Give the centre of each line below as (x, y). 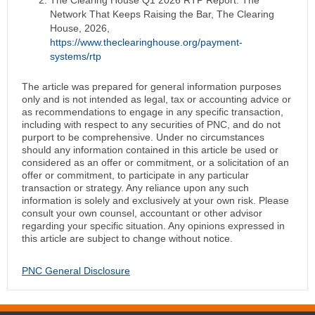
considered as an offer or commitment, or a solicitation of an (155, 163)
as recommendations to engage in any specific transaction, (153, 112)
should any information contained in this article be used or (150, 150)
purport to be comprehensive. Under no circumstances (143, 137)
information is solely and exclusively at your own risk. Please (155, 201)
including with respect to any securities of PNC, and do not (151, 125)
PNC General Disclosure (76, 271)
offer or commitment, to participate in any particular (135, 175)
